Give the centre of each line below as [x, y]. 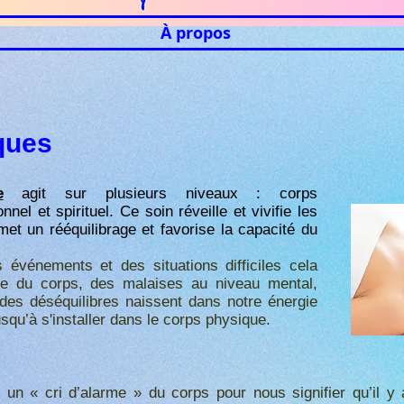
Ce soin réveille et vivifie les [219, 211]
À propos [195, 33]
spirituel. [88, 211]
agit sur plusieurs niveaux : [141, 193]
